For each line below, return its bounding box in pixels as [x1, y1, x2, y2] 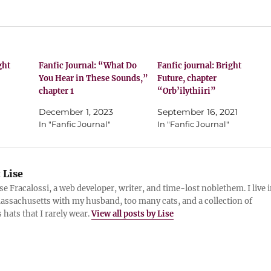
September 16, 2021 [157, 106, 238, 117]
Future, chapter [157, 73, 217, 83]
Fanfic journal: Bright [157, 60, 241, 71]
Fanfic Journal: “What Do [39, 60, 137, 71]
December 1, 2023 [39, 106, 114, 117]
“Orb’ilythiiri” [157, 85, 216, 96]
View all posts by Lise [91, 208, 174, 219]
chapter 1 [39, 85, 74, 96]
